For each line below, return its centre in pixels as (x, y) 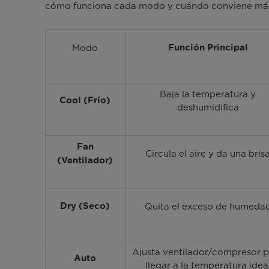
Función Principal (208, 48)
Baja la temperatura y (208, 95)
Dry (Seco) (85, 207)
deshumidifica (208, 108)
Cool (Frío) (85, 101)
